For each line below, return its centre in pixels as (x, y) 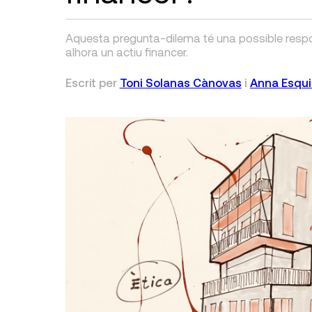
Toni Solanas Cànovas (180, 82)
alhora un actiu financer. (126, 52)
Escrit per (92, 82)
